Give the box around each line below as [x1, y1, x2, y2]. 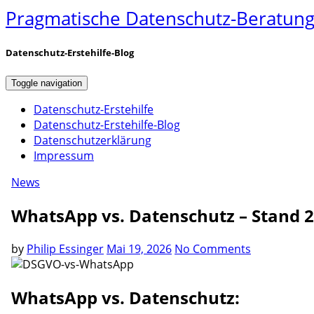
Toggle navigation [11, 78, 82, 89]
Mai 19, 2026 [107, 241, 172, 257]
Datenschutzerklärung [34, 132, 151, 149]
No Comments [175, 241, 251, 257]
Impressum [34, 148, 94, 164]
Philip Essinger [27, 241, 104, 257]
